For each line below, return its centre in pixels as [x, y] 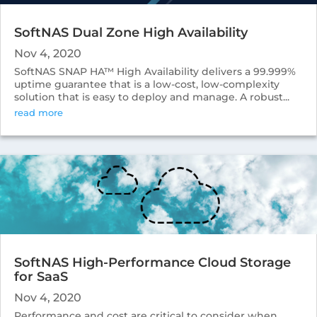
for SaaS [41, 276]
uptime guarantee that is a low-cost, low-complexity [147, 84]
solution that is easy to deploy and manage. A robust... [152, 97]
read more [39, 112]
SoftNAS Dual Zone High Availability [131, 32]
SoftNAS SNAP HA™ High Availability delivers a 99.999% [155, 71]
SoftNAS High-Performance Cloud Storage [152, 262]
